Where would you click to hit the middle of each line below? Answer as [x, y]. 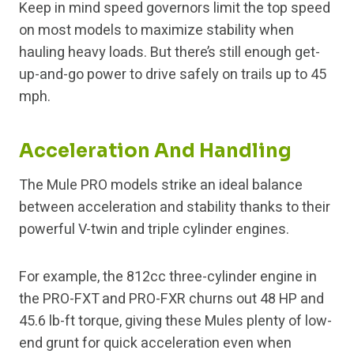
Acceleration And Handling [155, 151]
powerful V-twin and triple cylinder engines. [154, 230]
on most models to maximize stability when [156, 31]
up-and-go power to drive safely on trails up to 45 [173, 75]
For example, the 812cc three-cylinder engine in [168, 277]
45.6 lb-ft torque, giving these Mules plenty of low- [175, 322]
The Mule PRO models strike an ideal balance [161, 186]
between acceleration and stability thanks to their [175, 208]
